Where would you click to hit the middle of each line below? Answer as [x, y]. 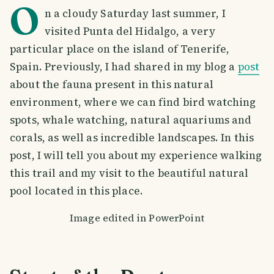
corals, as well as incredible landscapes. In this [132, 137]
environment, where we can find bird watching [133, 102]
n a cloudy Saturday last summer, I [135, 13]
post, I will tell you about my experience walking [136, 155]
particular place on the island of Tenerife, [120, 49]
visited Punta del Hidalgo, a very [130, 31]
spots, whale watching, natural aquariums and [131, 120]
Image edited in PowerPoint [137, 217]
